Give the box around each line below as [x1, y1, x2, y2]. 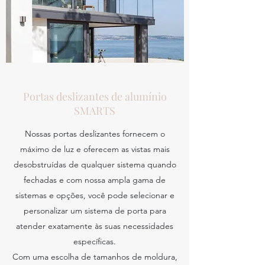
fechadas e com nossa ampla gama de [24, 174, 166, 185]
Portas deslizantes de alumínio [22, 89, 167, 104]
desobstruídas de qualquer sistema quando [13, 159, 176, 170]
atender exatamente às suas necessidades [16, 221, 173, 231]
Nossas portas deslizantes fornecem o [24, 128, 165, 139]
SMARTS [74, 104, 115, 118]
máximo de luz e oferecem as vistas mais [20, 144, 170, 154]
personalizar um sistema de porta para [23, 205, 166, 216]
